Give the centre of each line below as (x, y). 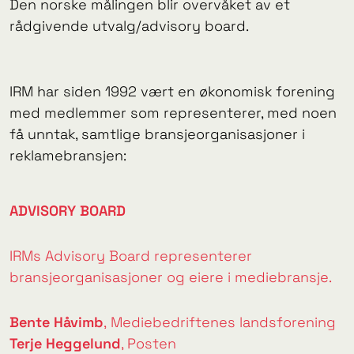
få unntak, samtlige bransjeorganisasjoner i (157, 134)
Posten (152, 343)
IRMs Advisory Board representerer (131, 255)
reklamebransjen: (68, 155)
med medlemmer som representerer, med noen (173, 112)
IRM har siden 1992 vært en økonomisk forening (172, 91)
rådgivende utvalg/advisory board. (129, 26)
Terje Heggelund (65, 343)
